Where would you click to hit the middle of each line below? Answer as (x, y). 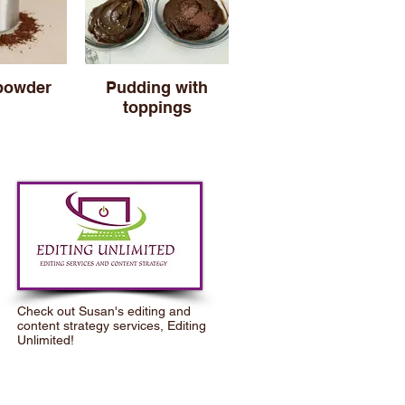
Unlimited (44, 340)
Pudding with (157, 87)
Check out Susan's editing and (104, 311)
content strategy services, (92, 325)
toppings (157, 107)
